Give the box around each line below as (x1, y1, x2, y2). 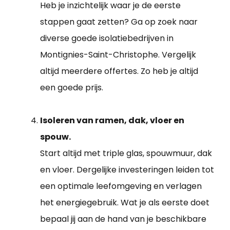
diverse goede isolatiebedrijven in (40, 32, 174, 45)
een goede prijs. (40, 82, 103, 94)
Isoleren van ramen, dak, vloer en (40, 114, 184, 127)
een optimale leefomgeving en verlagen (40, 180, 202, 193)
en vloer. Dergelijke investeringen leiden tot (40, 164, 214, 176)
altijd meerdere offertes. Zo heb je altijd (40, 65, 198, 78)
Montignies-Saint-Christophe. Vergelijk (40, 49, 196, 61)
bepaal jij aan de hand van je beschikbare (40, 213, 206, 225)
